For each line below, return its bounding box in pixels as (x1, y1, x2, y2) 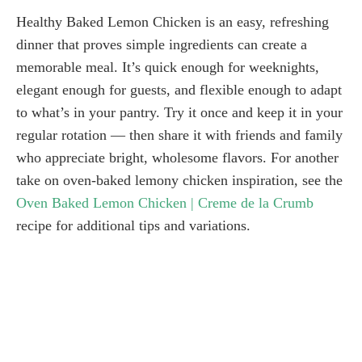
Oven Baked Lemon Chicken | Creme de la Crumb (16, 194, 314, 211)
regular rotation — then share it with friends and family (16, 126, 343, 143)
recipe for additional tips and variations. (16, 217, 250, 234)
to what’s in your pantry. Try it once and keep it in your (16, 103, 343, 120)
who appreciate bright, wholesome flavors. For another (16, 149, 339, 166)
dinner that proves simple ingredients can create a (16, 36, 307, 53)
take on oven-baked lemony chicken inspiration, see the (16, 171, 343, 188)
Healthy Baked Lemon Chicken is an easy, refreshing (16, 13, 329, 30)
